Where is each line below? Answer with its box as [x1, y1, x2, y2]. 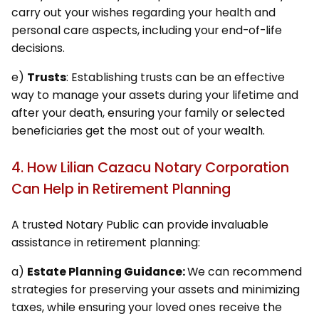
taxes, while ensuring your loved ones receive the [11, 299, 282, 316]
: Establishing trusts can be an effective [66, 69, 285, 86]
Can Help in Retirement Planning [11, 178, 231, 199]
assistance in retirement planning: [11, 234, 200, 251]
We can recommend [187, 263, 302, 281]
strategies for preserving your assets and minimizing [11, 281, 300, 298]
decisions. [11, 40, 65, 57]
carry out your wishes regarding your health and [11, 4, 276, 21]
